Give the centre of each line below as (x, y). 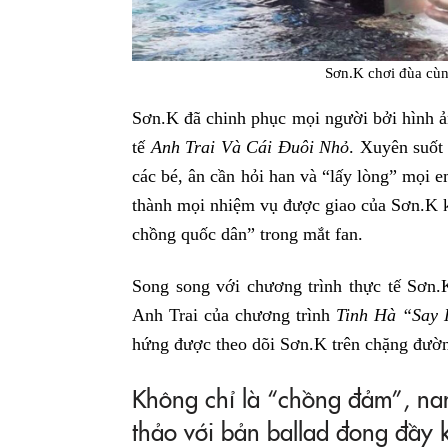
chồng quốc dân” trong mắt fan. (247, 234)
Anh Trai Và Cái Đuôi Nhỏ (250, 147)
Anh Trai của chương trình (234, 314)
